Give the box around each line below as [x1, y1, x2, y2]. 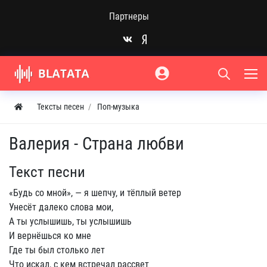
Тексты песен [37, 102, 84, 111]
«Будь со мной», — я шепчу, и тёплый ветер [9, 187, 181, 198]
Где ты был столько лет [9, 244, 105, 256]
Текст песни [9, 163, 85, 181]
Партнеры [108, 11, 149, 22]
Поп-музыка [97, 102, 139, 111]
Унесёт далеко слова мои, [9, 201, 113, 213]
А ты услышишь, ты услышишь [9, 216, 132, 227]
